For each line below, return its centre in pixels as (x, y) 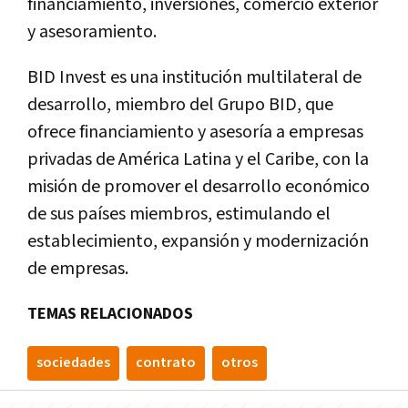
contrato (166, 362)
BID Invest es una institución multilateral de (194, 77)
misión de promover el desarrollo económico (199, 186)
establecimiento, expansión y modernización (198, 241)
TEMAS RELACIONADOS (110, 313)
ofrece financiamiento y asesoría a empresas (195, 132)
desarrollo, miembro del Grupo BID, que (180, 104)
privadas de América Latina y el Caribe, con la (198, 159)
